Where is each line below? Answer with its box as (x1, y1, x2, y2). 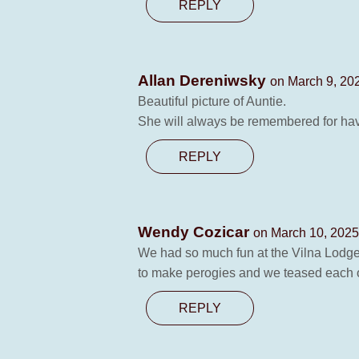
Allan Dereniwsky (138, 72, 270, 89)
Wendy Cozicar (138, 224, 253, 240)
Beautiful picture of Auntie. (138, 95, 286, 108)
